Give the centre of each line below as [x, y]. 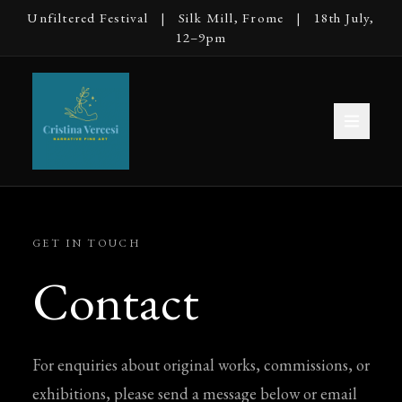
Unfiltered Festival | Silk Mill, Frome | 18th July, [201, 18]
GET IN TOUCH [87, 243]
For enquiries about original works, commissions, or [201, 365]
